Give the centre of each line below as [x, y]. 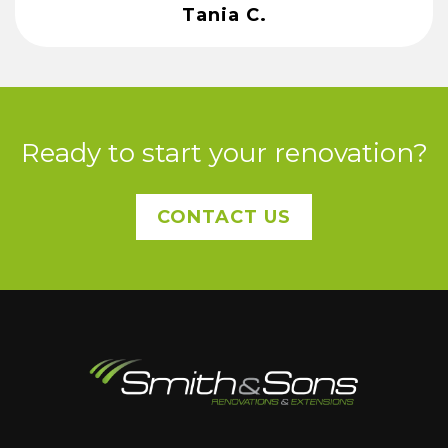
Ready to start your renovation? [224, 153]
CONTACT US [224, 217]
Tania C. [224, 14]
